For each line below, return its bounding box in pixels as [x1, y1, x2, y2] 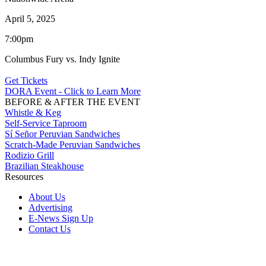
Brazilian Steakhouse [5, 160, 84, 171]
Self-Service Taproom [5, 118, 87, 128]
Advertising [28, 202, 72, 213]
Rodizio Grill [5, 150, 54, 160]
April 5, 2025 [5, 13, 55, 24]
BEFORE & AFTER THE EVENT [5, 96, 140, 107]
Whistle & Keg [5, 107, 61, 118]
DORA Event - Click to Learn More [5, 85, 141, 96]
